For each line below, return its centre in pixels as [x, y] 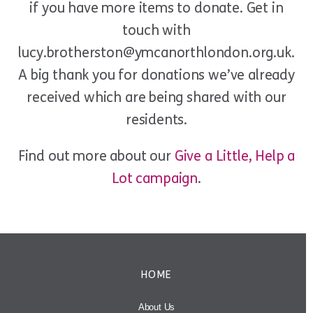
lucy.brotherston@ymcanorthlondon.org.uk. [156, 52]
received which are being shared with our [156, 97]
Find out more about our [96, 156]
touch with [156, 30]
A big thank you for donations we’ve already [156, 75]
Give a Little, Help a [235, 156]
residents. [156, 119]
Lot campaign [155, 178]
